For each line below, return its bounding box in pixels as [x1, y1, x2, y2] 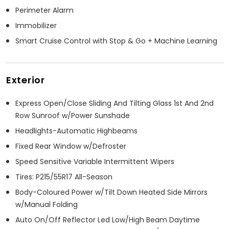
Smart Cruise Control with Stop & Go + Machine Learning [15, 35, 217, 46]
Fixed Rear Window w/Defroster [15, 141, 126, 151]
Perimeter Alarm [15, 5, 74, 15]
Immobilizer [15, 20, 57, 31]
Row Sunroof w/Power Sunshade [15, 110, 130, 121]
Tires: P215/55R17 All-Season [15, 171, 112, 182]
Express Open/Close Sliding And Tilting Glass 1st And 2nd [15, 98, 214, 108]
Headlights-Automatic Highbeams [15, 125, 138, 136]
